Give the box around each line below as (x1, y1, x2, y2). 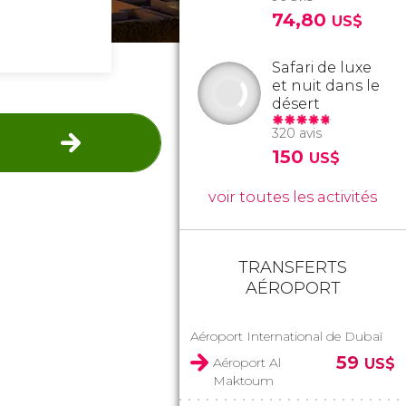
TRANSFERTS (238, 257, 347, 277)
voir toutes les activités (208, 188, 377, 206)
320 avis (272, 125, 322, 141)
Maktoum (213, 372, 274, 389)
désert (272, 95, 320, 112)
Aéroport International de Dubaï (190, 328, 382, 344)
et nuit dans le (272, 77, 380, 94)
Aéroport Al (213, 354, 281, 371)
